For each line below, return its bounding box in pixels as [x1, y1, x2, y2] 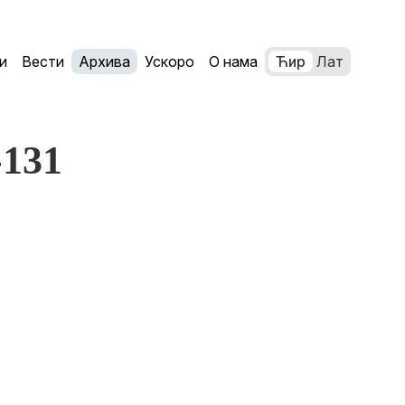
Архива [79, 52, 130, 71]
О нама [209, 52, 258, 71]
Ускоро [145, 52, 194, 71]
